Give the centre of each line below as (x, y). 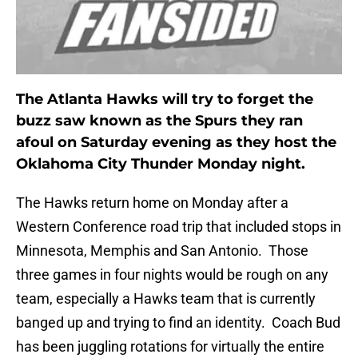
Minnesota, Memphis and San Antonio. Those (162, 251)
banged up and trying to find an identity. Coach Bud (178, 323)
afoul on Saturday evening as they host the (176, 143)
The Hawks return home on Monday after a (152, 203)
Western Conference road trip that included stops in (179, 227)
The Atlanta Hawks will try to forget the (165, 99)
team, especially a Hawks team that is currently (166, 299)
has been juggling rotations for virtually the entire (170, 347)
